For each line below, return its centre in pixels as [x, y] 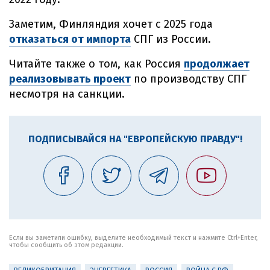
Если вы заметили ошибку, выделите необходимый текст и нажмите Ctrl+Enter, [133, 238]
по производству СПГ [189, 79]
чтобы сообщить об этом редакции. [66, 245]
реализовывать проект [70, 79]
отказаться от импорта [70, 39]
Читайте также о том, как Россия [96, 64]
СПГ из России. [171, 39]
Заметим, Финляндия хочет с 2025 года [111, 24]
